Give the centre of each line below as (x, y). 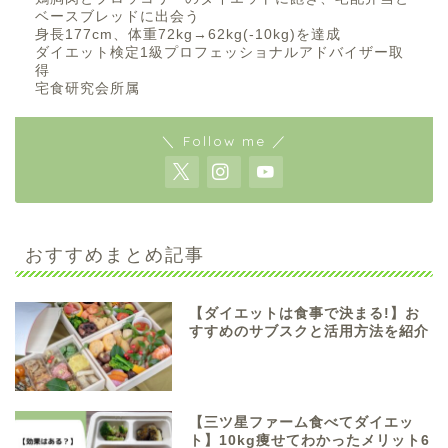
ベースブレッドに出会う (117, 17)
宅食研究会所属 (87, 89)
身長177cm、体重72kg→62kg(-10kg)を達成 (188, 35)
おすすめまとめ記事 (115, 254)
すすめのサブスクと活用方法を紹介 (309, 332)
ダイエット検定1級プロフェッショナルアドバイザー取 (219, 53)
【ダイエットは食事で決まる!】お (305, 314)
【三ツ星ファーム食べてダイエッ (302, 422)
